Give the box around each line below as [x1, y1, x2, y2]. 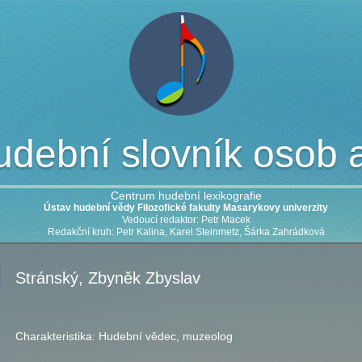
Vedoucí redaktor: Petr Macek [121, 214, 250, 225]
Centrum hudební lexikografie [110, 189, 262, 202]
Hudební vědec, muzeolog [99, 330, 233, 343]
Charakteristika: [15, 330, 99, 343]
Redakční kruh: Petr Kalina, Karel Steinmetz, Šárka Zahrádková [47, 226, 325, 238]
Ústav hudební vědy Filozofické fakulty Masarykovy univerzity [44, 202, 329, 213]
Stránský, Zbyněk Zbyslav [15, 269, 200, 287]
